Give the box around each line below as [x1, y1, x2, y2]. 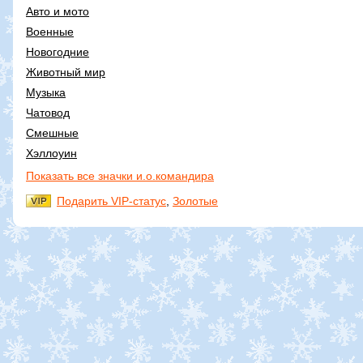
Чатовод [26, 105, 70, 119]
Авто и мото [26, 4, 89, 18]
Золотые [173, 194, 218, 207]
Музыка [26, 85, 66, 99]
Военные [26, 24, 74, 38]
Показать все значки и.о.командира [26, 169, 214, 182]
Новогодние [26, 45, 89, 58]
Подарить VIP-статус [57, 194, 166, 207]
